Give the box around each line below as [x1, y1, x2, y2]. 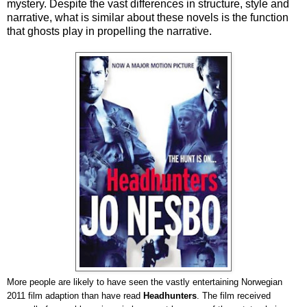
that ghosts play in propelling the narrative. [7, 25, 212, 37]
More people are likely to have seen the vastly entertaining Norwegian [7, 276, 282, 287]
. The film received [197, 290, 271, 301]
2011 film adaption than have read [7, 290, 143, 301]
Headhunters [143, 290, 197, 301]
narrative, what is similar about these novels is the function [7, 11, 288, 23]
